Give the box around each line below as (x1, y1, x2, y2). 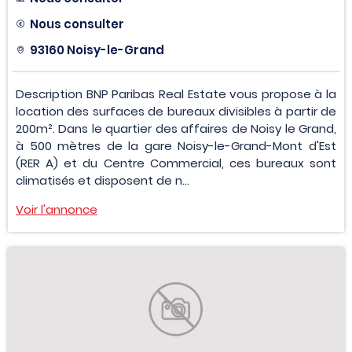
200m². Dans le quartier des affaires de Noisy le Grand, (16, 120, 336, 137)
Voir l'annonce (16, 201, 97, 218)
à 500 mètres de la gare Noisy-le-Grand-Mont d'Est (16, 137, 336, 155)
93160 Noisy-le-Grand (30, 42, 164, 59)
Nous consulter (30, 16, 124, 33)
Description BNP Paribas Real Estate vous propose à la (16, 86, 336, 103)
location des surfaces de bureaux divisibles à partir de (16, 103, 336, 120)
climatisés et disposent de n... (16, 172, 189, 189)
